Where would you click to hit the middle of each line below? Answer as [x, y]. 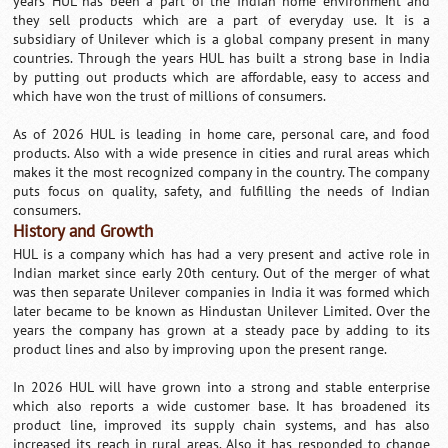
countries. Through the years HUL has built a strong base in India [222, 58]
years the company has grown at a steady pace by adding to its [222, 330]
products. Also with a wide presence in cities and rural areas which [222, 153]
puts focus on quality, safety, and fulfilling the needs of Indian [222, 191]
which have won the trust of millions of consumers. [170, 96]
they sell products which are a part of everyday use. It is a [222, 20]
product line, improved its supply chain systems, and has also [222, 425]
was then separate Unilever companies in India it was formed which [222, 292]
